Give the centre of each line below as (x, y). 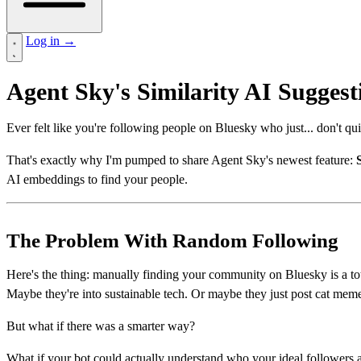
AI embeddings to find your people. (97, 179)
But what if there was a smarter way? (101, 326)
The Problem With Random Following (172, 240)
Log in (44, 40)
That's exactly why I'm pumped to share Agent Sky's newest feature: (181, 160)
